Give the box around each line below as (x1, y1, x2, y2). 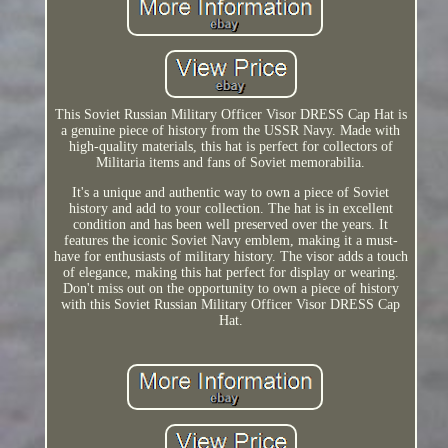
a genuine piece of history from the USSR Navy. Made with (61, 122, 401, 138)
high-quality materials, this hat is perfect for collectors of (68, 138, 393, 154)
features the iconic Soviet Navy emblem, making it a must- (63, 232, 398, 248)
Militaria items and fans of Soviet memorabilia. (96, 154, 366, 170)
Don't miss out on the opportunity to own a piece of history (62, 280, 399, 296)
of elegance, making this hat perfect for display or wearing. (62, 264, 399, 280)
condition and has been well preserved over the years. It (73, 216, 389, 232)
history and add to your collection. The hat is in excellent (68, 200, 393, 216)
